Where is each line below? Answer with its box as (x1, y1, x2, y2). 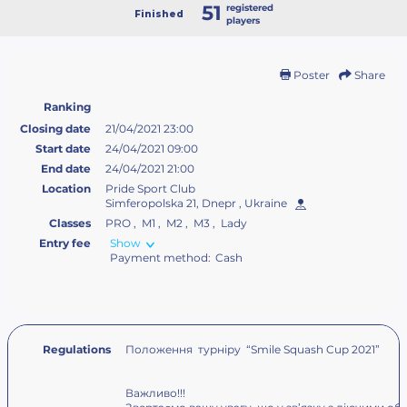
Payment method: (110, 251, 211, 264)
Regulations (43, 342, 111, 356)
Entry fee (39, 236, 91, 250)
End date (41, 162, 91, 175)
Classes (49, 216, 91, 230)
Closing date (20, 122, 91, 135)
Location (42, 182, 91, 195)
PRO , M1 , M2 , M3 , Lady (105, 216, 247, 230)
